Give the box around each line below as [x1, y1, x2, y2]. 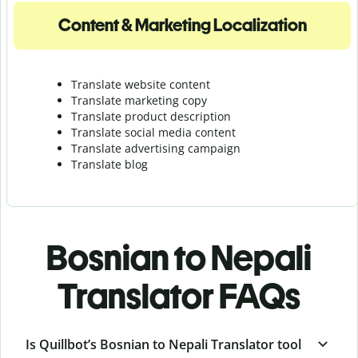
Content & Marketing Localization [58, 14, 307, 36]
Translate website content [71, 76, 210, 92]
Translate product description [71, 108, 231, 124]
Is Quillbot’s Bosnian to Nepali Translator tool [26, 335, 301, 353]
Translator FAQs [58, 274, 300, 317]
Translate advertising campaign [71, 140, 241, 156]
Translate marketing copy [71, 92, 207, 108]
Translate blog [71, 156, 148, 172]
